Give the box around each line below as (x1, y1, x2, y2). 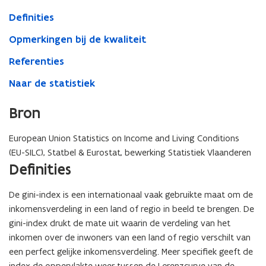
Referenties (9, 55, 64, 68)
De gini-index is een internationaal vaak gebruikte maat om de (9, 189, 253, 201)
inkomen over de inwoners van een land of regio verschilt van (9, 232, 251, 243)
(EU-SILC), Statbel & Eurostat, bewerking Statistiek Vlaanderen (9, 147, 251, 159)
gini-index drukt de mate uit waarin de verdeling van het (9, 217, 230, 229)
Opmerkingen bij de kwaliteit (9, 33, 146, 46)
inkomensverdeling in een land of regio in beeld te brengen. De (9, 203, 254, 215)
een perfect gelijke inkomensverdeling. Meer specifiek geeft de (9, 246, 253, 258)
